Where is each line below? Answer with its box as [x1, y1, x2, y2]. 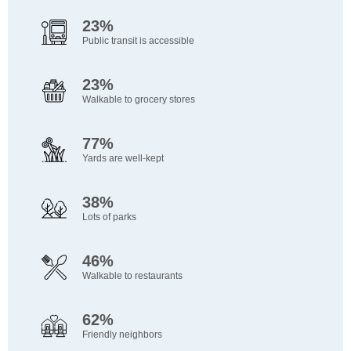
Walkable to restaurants [81, 270, 183, 282]
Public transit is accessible [81, 35, 194, 47]
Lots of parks [81, 212, 136, 223]
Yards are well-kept [81, 153, 164, 165]
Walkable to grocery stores [81, 94, 195, 106]
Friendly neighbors [81, 329, 162, 341]
